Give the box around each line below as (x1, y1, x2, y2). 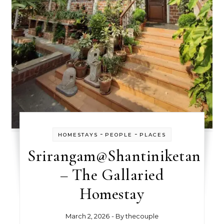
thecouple (125, 212, 158, 220)
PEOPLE (104, 131, 132, 138)
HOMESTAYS (57, 131, 98, 138)
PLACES (139, 131, 166, 138)
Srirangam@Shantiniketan (27, 146, 201, 166)
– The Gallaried (59, 165, 164, 185)
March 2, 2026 (65, 212, 109, 220)
